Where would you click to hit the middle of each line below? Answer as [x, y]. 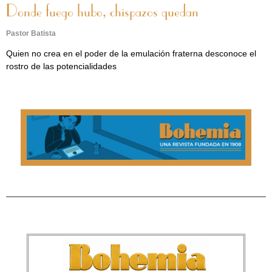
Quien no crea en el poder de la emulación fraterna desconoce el [131, 53]
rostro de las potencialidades [61, 66]
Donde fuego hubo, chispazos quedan [102, 12]
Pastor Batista [31, 33]
